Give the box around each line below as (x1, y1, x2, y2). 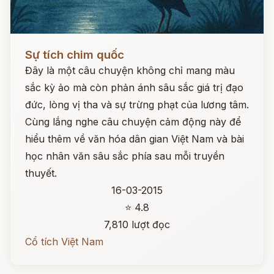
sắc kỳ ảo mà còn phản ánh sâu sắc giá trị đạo (25, 81, 243, 94)
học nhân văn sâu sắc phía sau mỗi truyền (25, 150, 224, 162)
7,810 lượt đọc (104, 218, 170, 231)
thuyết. (25, 167, 57, 179)
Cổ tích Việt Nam (25, 235, 103, 248)
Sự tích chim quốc (25, 48, 124, 62)
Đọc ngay (10, 39, 55, 51)
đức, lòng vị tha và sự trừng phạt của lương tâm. (25, 98, 249, 111)
